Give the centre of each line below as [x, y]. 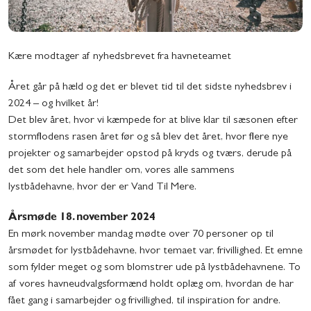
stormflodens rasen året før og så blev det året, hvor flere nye [148, 138]
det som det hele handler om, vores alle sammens [121, 171]
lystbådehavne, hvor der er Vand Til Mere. [102, 188]
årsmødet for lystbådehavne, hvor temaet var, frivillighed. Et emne [155, 252]
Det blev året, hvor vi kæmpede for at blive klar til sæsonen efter [153, 121]
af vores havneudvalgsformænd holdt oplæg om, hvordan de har [151, 285]
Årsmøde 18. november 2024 [82, 218]
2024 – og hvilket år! [53, 104]
